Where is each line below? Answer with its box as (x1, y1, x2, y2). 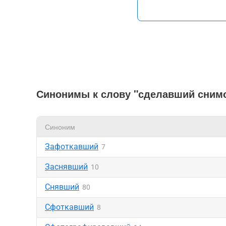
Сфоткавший (45, 202, 94, 212)
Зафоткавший (45, 142, 98, 151)
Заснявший (45, 162, 88, 172)
